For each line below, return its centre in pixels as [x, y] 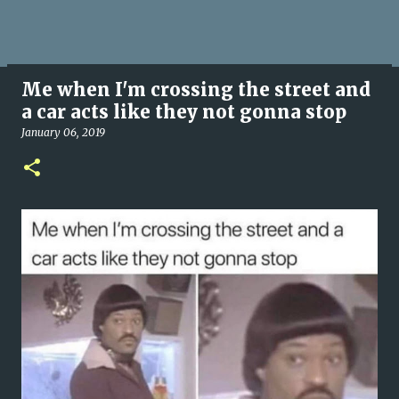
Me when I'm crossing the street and [196, 90]
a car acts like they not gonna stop [184, 112]
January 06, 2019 [63, 132]
